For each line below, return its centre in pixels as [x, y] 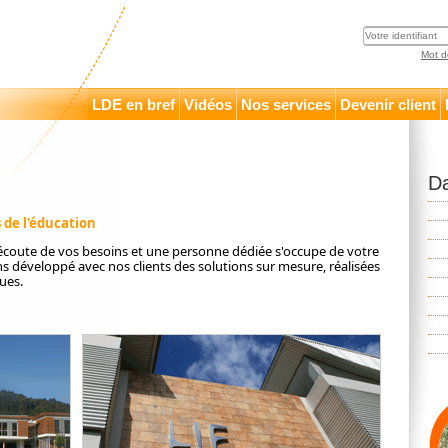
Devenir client [388, 104]
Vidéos [208, 104]
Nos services [286, 104]
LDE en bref [133, 104]
